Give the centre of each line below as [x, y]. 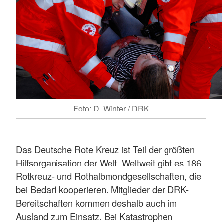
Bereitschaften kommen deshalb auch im [96, 203]
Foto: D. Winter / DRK [111, 109]
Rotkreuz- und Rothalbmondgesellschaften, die [109, 176]
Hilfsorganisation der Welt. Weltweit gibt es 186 [109, 163]
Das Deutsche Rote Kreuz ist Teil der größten [105, 149]
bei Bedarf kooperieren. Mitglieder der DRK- [102, 190]
